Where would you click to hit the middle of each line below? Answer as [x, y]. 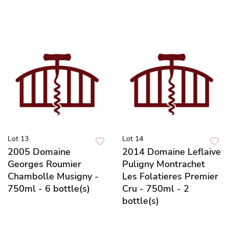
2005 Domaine [39, 152]
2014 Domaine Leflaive [171, 152]
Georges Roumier [44, 164]
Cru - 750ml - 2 [156, 188]
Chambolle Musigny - [53, 176]
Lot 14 [133, 139]
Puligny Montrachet [164, 164]
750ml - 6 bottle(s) [49, 188]
